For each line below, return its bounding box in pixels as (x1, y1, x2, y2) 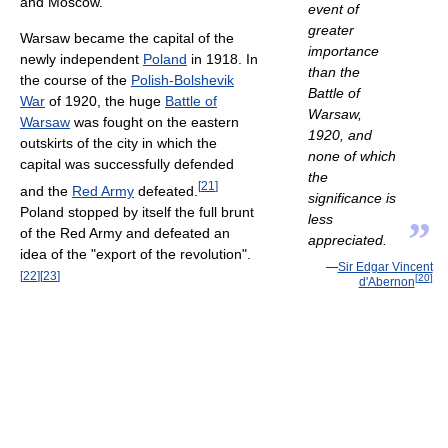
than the (307, 64, 360, 81)
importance (307, 43, 379, 60)
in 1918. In (187, 51, 258, 68)
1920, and (307, 127, 372, 144)
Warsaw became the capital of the (20, 30, 234, 47)
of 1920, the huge (45, 93, 165, 110)
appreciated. (307, 232, 387, 249)
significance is (307, 190, 396, 207)
